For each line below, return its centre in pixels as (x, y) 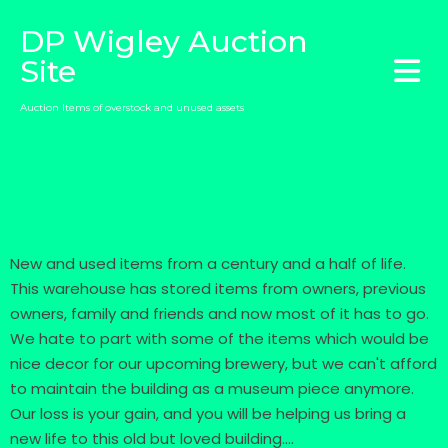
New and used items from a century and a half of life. (208, 263)
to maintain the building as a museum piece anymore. (212, 388)
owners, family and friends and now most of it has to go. (219, 313)
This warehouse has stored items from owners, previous (218, 288)
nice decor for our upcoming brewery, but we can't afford (223, 363)
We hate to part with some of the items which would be (219, 338)
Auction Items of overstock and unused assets (132, 107)
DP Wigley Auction (164, 41)
